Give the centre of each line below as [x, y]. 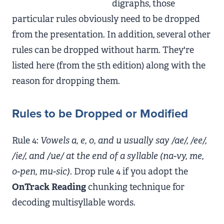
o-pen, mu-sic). [42, 171]
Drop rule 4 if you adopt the [130, 171]
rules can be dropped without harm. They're [103, 50]
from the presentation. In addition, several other [111, 34]
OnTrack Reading [49, 187]
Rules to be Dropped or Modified [100, 114]
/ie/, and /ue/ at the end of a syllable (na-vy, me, [108, 156]
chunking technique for [135, 187]
